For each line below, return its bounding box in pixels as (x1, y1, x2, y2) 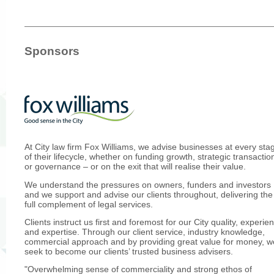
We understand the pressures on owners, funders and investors (24, 179, 271, 190)
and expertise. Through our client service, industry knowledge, (24, 226, 265, 237)
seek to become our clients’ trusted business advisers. (24, 246, 233, 256)
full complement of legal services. (24, 199, 153, 209)
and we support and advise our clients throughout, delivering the (24, 189, 273, 199)
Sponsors (24, 44, 80, 57)
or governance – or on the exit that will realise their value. (24, 161, 246, 172)
